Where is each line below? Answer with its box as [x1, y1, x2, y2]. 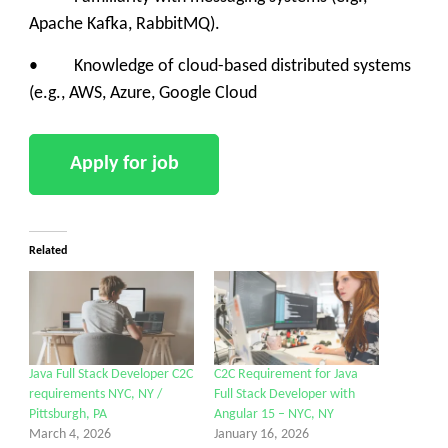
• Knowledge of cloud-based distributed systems [29, 57, 411, 76]
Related [29, 244, 67, 257]
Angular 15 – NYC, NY [214, 406, 334, 422]
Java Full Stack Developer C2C [29, 366, 193, 382]
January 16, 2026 [214, 426, 309, 442]
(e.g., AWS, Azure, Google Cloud [29, 84, 257, 103]
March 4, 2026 [29, 426, 111, 442]
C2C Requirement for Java [214, 366, 358, 382]
